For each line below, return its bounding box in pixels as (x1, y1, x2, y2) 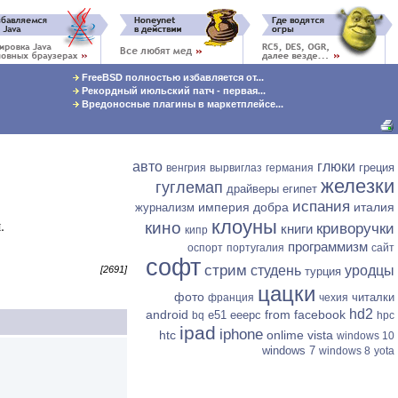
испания (292, 198, 350, 215)
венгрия (166, 162, 206, 174)
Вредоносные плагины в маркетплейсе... (79, 99, 284, 109)
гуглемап (155, 179, 223, 196)
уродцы (345, 263, 394, 278)
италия (354, 200, 394, 214)
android (146, 307, 188, 322)
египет (283, 182, 317, 195)
